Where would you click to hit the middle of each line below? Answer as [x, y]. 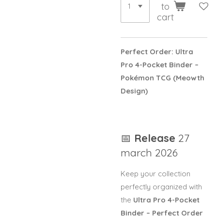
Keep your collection [155, 173]
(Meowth [189, 78]
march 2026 [149, 152]
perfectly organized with [161, 186]
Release [156, 138]
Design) [134, 91]
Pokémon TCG [147, 78]
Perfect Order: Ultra [157, 52]
